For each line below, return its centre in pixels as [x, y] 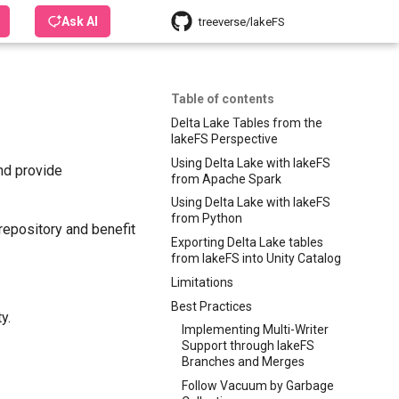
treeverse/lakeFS [242, 21]
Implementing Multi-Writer [255, 330]
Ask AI [80, 21]
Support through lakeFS [248, 346]
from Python [207, 219]
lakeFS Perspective [224, 138]
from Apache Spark [226, 179]
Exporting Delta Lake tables [247, 242]
